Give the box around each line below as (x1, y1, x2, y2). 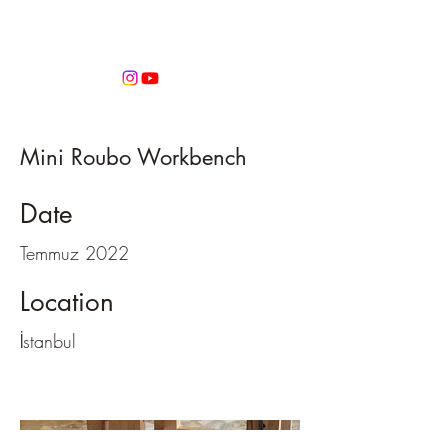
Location (20, 285, 114, 319)
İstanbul (20, 329, 76, 353)
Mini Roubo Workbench (20, 143, 247, 171)
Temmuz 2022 (20, 241, 129, 265)
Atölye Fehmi (85, 20, 235, 47)
